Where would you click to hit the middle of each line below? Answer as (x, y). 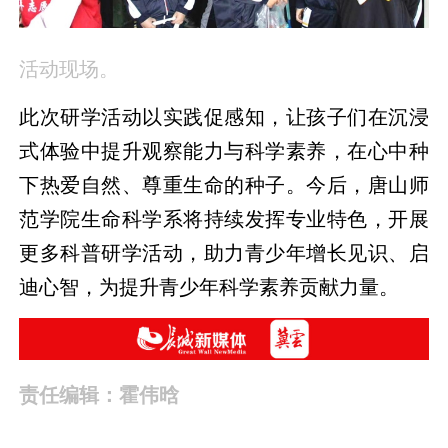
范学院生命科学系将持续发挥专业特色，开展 (224, 219)
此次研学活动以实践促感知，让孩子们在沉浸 (224, 117)
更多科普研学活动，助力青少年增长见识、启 (224, 253)
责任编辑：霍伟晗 (99, 395)
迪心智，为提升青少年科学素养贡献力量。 (209, 287)
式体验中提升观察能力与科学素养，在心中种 (224, 151)
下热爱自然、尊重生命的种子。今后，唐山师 (224, 185)
